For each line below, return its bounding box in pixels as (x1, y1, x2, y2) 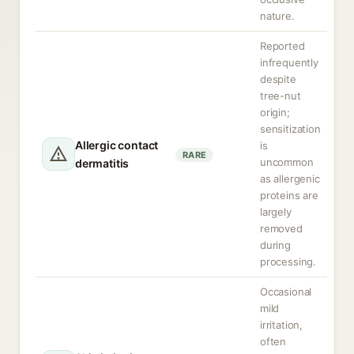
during (260, 239, 291, 251)
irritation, (260, 318, 303, 331)
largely (260, 205, 292, 218)
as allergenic (260, 172, 320, 185)
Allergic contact (75, 138, 159, 152)
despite (260, 73, 296, 85)
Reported (260, 40, 305, 52)
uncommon (260, 156, 314, 168)
